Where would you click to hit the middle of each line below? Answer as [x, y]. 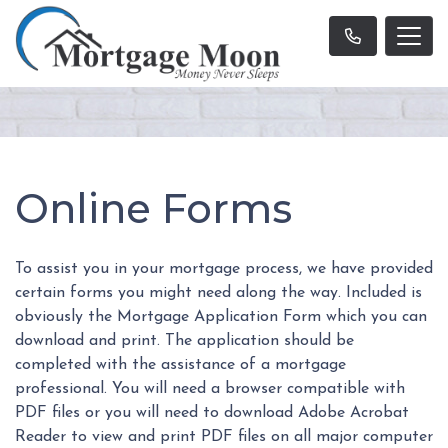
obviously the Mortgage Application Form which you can [221, 317]
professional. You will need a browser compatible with [210, 389]
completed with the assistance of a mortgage [180, 365]
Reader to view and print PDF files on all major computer [224, 437]
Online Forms [153, 209]
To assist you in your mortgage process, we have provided [224, 269]
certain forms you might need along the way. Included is [218, 293]
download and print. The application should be [184, 341]
